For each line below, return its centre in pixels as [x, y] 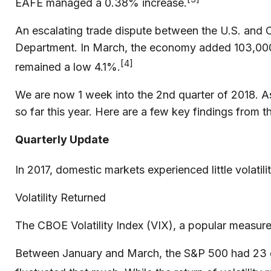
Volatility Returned [60, 198]
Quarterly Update [62, 139]
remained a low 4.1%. [68, 67]
